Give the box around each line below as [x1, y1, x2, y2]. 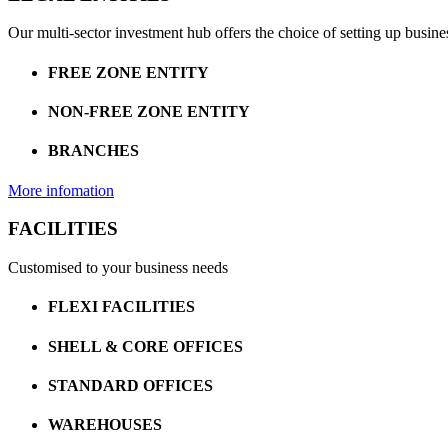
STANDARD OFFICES [48, 376, 213, 394]
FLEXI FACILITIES [48, 298, 195, 316]
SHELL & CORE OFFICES [48, 337, 243, 355]
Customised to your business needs [8, 258, 228, 276]
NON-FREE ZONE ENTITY [48, 103, 250, 121]
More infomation [8, 181, 114, 199]
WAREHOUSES [48, 416, 162, 434]
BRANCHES [48, 142, 139, 160]
